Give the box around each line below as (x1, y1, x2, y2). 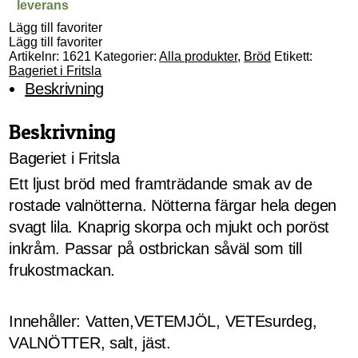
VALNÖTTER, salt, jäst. (9, 334, 171, 352)
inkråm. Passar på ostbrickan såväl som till (9, 240, 302, 257)
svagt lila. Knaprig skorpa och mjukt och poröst (9, 218, 330, 236)
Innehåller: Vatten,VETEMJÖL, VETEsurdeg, (9, 312, 317, 330)
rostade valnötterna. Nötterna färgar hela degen (9, 197, 337, 214)
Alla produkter (159, 50, 238, 63)
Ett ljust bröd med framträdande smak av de (9, 175, 312, 193)
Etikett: (274, 50, 313, 63)
